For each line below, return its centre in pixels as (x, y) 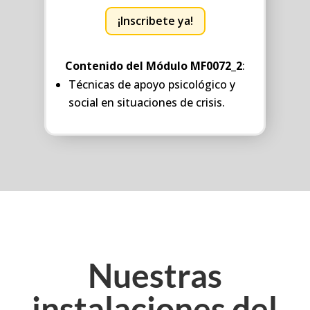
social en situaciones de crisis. (147, 102)
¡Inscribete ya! (155, 20)
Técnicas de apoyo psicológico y (152, 84)
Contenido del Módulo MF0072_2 (154, 65)
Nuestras (155, 275)
